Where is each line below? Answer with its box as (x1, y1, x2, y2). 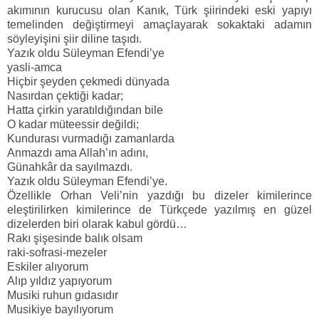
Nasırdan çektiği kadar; (7, 90, 123, 103)
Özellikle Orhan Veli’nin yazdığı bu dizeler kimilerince (7, 189, 312, 202)
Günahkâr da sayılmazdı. (7, 161, 132, 174)
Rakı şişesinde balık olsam (7, 232, 142, 245)
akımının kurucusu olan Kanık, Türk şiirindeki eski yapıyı (7, 4, 312, 17)
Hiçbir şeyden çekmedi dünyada (7, 75, 169, 88)
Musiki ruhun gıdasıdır (7, 289, 118, 302)
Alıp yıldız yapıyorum (7, 275, 112, 288)
